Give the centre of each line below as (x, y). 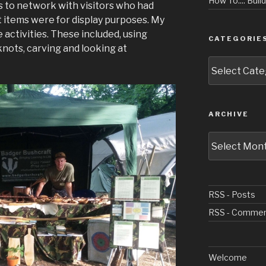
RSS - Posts (232, 194)
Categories (232, 62)
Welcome (227, 257)
